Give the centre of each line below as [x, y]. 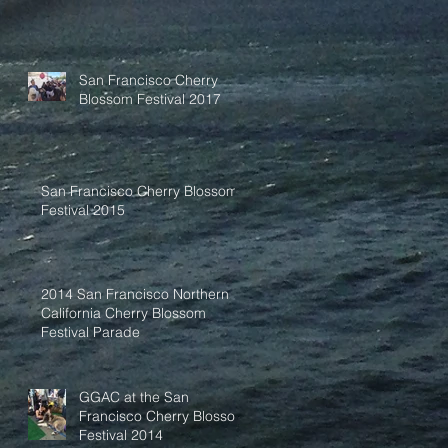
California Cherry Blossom [123, 313]
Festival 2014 [121, 435]
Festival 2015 [83, 210]
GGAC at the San [134, 397]
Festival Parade [90, 332]
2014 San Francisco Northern [135, 294]
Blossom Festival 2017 [150, 99]
